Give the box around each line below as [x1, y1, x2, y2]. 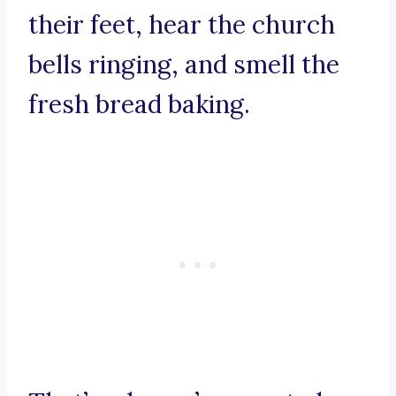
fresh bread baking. [28, 88, 250, 121]
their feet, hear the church [28, 9, 335, 42]
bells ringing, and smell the [28, 49, 339, 81]
